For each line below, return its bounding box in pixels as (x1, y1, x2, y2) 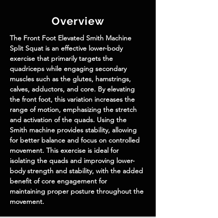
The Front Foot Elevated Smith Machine (10, 34, 133, 42)
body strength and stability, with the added (10, 166, 145, 175)
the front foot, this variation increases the (10, 95, 137, 104)
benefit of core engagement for (10, 177, 109, 185)
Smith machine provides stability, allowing (10, 126, 139, 134)
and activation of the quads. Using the (10, 115, 128, 124)
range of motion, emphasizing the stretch (10, 105, 139, 114)
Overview (51, 15, 105, 27)
